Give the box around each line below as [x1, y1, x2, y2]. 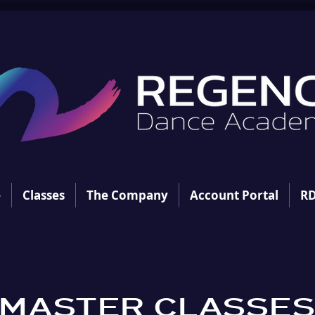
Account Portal [189, 187, 278, 203]
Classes [22, 187, 65, 203]
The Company [86, 187, 168, 203]
